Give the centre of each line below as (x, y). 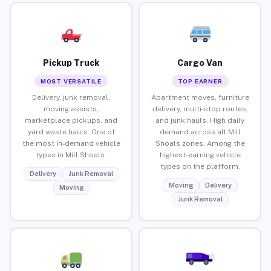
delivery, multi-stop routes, (200, 109)
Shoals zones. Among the (200, 143)
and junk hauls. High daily (200, 120)
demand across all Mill (200, 132)
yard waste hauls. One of (71, 132)
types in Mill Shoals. (71, 155)
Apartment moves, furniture (200, 97)
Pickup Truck (71, 63)
